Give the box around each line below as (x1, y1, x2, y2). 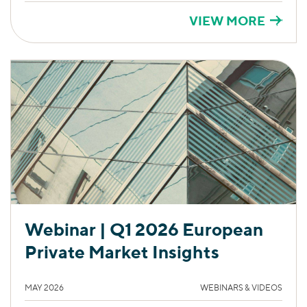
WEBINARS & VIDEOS (200, 282, 282, 293)
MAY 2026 (25, 282, 64, 293)
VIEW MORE (189, 12, 265, 28)
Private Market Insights (25, 241, 219, 262)
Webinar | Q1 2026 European (25, 218, 263, 240)
